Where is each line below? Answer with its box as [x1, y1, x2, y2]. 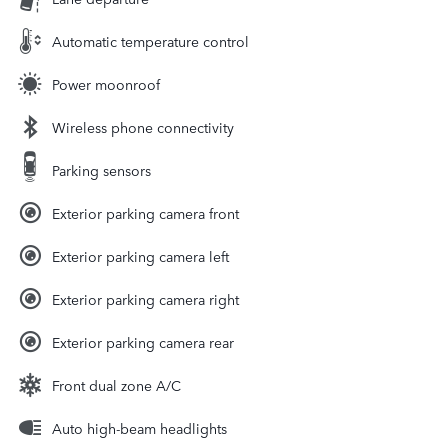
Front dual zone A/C [52, 374, 181, 395]
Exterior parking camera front [52, 202, 239, 223]
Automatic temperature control [52, 30, 249, 51]
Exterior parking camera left [52, 245, 229, 266]
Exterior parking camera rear [52, 331, 234, 352]
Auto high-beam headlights [52, 417, 227, 438]
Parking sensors [52, 159, 151, 180]
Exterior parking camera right [52, 288, 239, 309]
